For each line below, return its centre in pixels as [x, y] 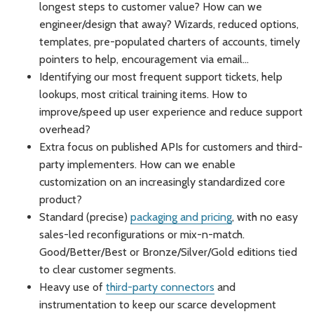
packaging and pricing [181, 217]
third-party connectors [160, 287]
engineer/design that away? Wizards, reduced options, [169, 25]
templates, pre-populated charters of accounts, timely [170, 42]
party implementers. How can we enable [137, 165]
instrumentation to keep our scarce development [158, 305]
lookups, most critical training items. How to [143, 95]
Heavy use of [73, 287]
